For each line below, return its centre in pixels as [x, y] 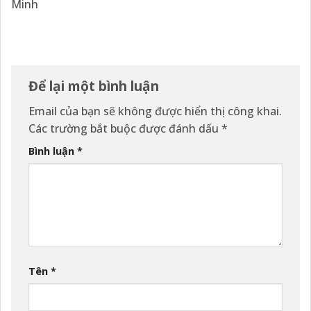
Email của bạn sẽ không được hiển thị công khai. [155, 111]
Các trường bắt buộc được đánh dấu [125, 129]
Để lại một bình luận [95, 85]
